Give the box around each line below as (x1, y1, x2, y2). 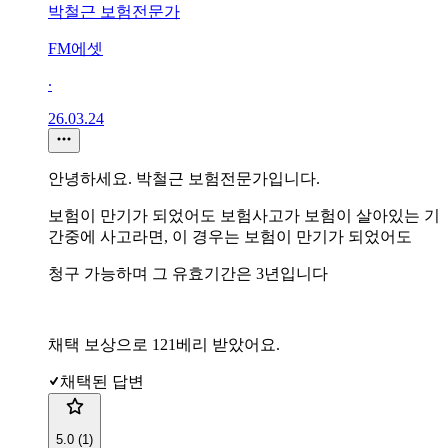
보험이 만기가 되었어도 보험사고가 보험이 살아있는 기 (48, 206, 440, 224)
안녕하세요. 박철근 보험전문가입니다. (48, 169, 320, 187)
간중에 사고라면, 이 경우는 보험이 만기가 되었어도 (48, 227, 412, 245)
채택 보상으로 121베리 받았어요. (48, 335, 280, 353)
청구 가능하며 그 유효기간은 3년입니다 (48, 264, 328, 282)
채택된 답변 (60, 372, 144, 390)
